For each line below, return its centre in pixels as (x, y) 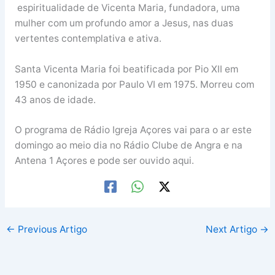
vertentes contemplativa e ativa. (88, 38)
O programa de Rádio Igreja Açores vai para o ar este (133, 130)
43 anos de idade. (55, 99)
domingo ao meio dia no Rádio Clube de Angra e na (128, 145)
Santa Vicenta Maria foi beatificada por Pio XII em (126, 69)
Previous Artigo (52, 230)
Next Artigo (232, 230)
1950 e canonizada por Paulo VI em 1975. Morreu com (134, 84)
